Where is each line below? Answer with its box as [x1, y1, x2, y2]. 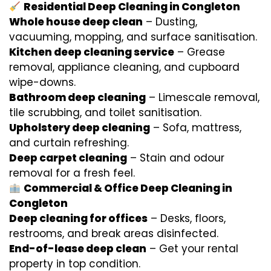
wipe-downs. [9, 75, 76, 90]
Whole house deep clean [9, 15, 143, 29]
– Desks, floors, [148, 211, 226, 226]
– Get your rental [146, 241, 238, 256]
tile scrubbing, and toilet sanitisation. [9, 105, 201, 120]
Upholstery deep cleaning [9, 120, 150, 135]
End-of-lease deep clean [9, 241, 146, 256]
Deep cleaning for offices [9, 211, 148, 226]
